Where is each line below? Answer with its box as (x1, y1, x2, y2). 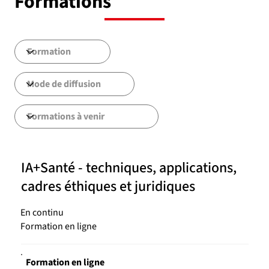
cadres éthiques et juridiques (20, 176, 195, 198)
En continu (20, 205, 64, 219)
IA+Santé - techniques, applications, (20, 157, 237, 179)
